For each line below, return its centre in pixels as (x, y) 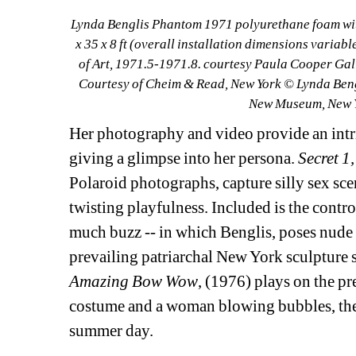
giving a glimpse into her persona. (184, 159)
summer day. (112, 331)
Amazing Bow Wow (134, 282)
